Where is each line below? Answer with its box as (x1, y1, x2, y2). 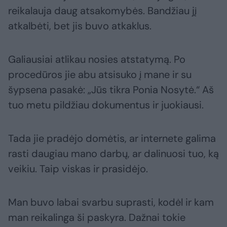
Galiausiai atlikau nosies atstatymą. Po (8, 53, 185, 66)
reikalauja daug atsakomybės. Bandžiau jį (8, 4, 197, 18)
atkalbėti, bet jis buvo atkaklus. (8, 19, 152, 33)
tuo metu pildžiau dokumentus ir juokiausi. (8, 98, 204, 112)
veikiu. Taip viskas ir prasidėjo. (8, 162, 148, 176)
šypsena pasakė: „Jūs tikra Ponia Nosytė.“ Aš (8, 83, 214, 97)
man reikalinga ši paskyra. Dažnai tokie (8, 211, 185, 224)
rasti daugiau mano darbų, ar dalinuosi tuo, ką (8, 147, 219, 161)
